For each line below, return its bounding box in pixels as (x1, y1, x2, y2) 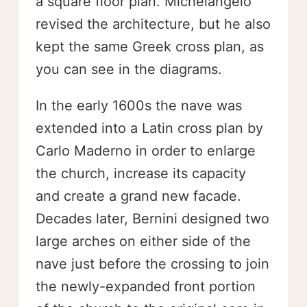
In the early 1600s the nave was (36, 97, 242, 114)
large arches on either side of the (36, 232, 251, 249)
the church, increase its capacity (36, 164, 246, 182)
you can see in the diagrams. (36, 60, 222, 77)
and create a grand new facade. (36, 187, 241, 204)
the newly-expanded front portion (36, 278, 256, 295)
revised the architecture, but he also (36, 15, 271, 32)
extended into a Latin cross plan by (36, 119, 263, 136)
